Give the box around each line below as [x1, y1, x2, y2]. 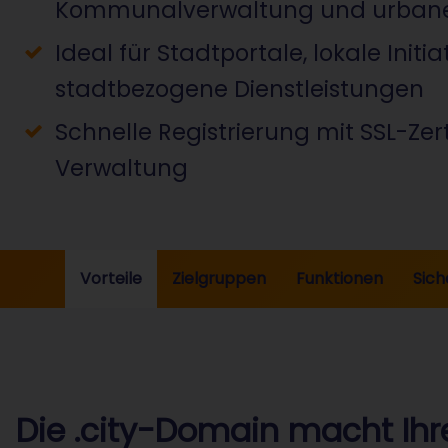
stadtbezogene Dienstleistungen [54, 73, 424, 106]
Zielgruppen [172, 267, 266, 291]
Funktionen [296, 267, 383, 291]
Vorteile [80, 267, 142, 291]
